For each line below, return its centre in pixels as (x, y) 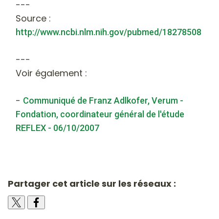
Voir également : (51, 73)
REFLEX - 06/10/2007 (57, 128)
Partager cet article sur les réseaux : (92, 183)
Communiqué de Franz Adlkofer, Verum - (103, 100)
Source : (33, 18)
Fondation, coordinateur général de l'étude (100, 114)
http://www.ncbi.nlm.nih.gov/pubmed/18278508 (109, 32)
